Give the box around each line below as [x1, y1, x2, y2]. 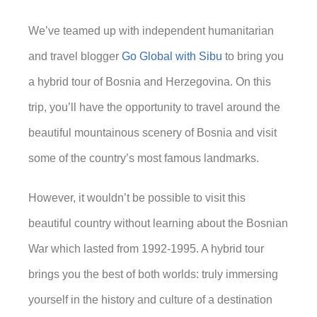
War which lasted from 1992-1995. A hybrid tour [28, 243, 264, 255]
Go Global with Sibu [122, 50, 222, 62]
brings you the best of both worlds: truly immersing [28, 268, 278, 280]
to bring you [222, 50, 284, 62]
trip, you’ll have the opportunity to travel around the [28, 101, 280, 113]
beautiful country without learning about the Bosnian [28, 217, 288, 229]
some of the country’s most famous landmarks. [28, 152, 259, 164]
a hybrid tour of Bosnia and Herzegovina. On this [28, 76, 271, 88]
